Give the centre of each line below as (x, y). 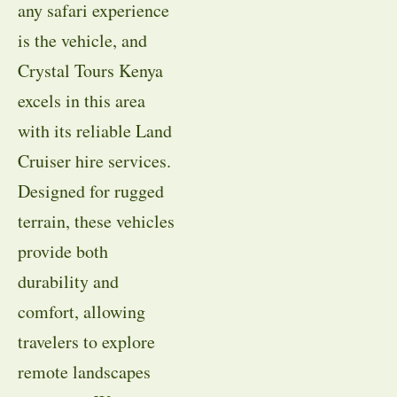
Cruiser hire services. (94, 160)
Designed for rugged (91, 191)
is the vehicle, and (82, 40)
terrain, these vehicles (96, 221)
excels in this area (82, 100)
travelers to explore (86, 341)
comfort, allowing (82, 311)
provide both (63, 251)
